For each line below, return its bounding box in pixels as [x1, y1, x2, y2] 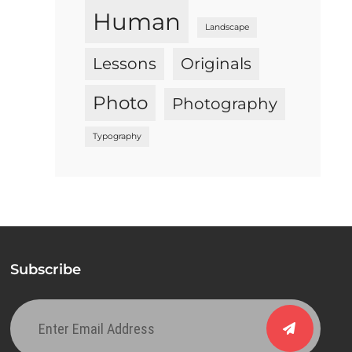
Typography [93, 131, 142, 142]
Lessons [93, 54, 157, 74]
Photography [172, 94, 278, 114]
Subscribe [10, 261, 82, 279]
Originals [181, 54, 252, 74]
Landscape [205, 22, 250, 33]
